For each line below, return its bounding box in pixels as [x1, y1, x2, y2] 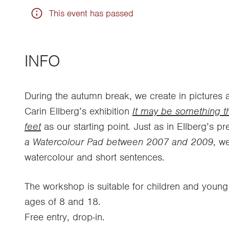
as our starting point [44, 120, 128, 133]
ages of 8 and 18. [25, 195, 101, 208]
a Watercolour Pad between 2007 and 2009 [25, 135, 213, 148]
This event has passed [49, 7, 133, 19]
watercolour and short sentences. [25, 151, 168, 164]
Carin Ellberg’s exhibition [25, 105, 132, 118]
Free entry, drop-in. [25, 210, 105, 223]
